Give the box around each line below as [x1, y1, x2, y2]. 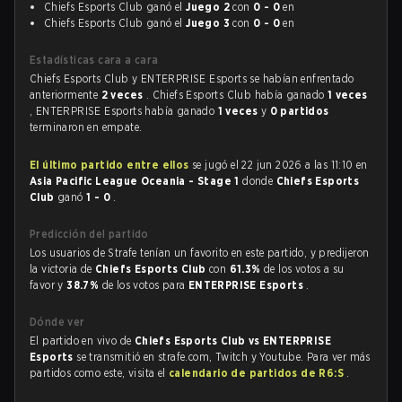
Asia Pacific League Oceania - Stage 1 [30, 174, 243, 188]
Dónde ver [30, 315, 85, 328]
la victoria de [30, 262, 96, 275]
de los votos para [101, 278, 188, 292]
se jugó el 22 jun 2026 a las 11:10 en [188, 158, 368, 171]
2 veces [100, 88, 146, 101]
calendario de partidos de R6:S [169, 366, 347, 380]
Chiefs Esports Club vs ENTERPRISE [134, 334, 332, 347]
